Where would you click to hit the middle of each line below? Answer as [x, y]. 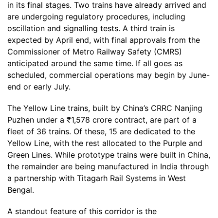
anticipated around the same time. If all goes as [95, 63]
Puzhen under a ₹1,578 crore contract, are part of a [102, 120]
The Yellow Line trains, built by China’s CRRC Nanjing [105, 108]
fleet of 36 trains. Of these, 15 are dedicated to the [101, 131]
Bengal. [21, 190]
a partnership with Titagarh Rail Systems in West [97, 178]
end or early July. [39, 87]
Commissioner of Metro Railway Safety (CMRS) [95, 52]
